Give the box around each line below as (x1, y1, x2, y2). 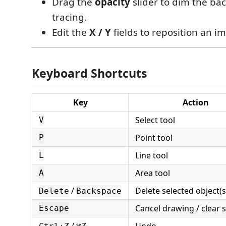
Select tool (135, 115, 175, 126)
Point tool (135, 132, 173, 143)
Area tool (135, 167, 170, 179)
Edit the (52, 25, 89, 39)
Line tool (135, 150, 168, 161)
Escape (39, 203, 69, 213)
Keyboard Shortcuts (32, 65, 147, 81)
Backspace (76, 186, 122, 196)
